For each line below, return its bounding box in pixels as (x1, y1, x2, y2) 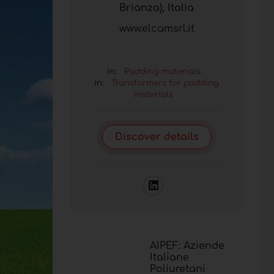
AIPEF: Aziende (149, 240, 224, 251)
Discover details (114, 131, 199, 143)
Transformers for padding (111, 78, 219, 87)
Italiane (149, 251, 189, 263)
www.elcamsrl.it (119, 23, 194, 34)
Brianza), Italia (119, 2, 194, 13)
